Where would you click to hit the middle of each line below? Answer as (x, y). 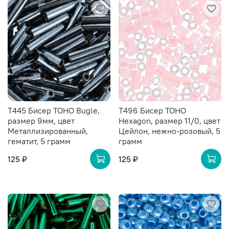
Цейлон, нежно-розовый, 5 (169, 131)
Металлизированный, (48, 131)
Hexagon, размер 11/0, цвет (169, 120)
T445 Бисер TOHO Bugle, (54, 110)
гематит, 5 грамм (39, 141)
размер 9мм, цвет (41, 120)
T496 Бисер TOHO (152, 110)
